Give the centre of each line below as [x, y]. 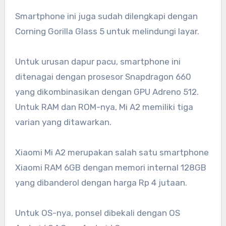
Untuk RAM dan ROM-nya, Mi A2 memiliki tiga [104, 107]
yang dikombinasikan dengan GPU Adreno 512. [107, 92]
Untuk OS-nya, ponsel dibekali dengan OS [97, 213]
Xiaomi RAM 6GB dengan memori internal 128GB [110, 167]
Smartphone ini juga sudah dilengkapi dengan [106, 16]
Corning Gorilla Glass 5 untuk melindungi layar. [107, 31]
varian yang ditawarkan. [63, 122]
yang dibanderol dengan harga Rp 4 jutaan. [101, 182]
